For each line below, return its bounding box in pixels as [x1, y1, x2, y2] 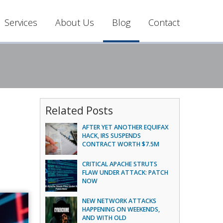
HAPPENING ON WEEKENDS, [82, 205, 160, 214]
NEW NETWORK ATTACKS [82, 197, 157, 205]
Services [4, 16, 37, 28]
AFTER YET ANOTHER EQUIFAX [82, 123, 169, 131]
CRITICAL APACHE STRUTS [82, 160, 158, 168]
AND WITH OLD [82, 214, 127, 222]
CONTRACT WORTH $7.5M [82, 140, 160, 148]
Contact [148, 16, 180, 28]
